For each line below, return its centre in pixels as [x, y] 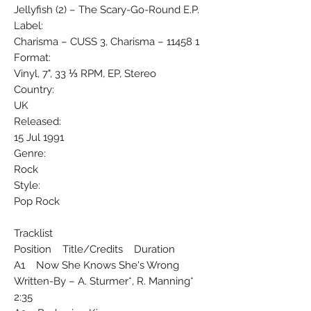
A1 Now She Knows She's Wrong [96, 265]
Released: [37, 121]
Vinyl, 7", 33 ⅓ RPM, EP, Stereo [85, 73]
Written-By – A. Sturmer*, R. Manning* [104, 281]
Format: [32, 57]
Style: [27, 185]
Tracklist [33, 233]
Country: [34, 89]
